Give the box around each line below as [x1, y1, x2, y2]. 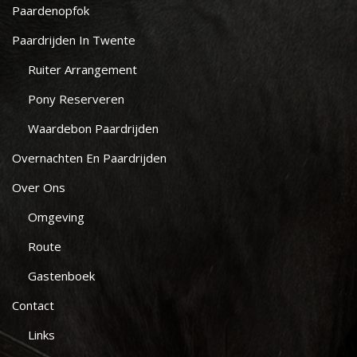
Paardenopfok [12, 2, 89, 18]
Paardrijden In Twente [12, 32, 135, 48]
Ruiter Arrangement [28, 61, 137, 77]
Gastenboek [28, 268, 95, 284]
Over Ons [12, 179, 65, 195]
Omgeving [28, 209, 84, 225]
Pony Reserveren [28, 91, 124, 107]
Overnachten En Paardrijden [12, 150, 167, 166]
